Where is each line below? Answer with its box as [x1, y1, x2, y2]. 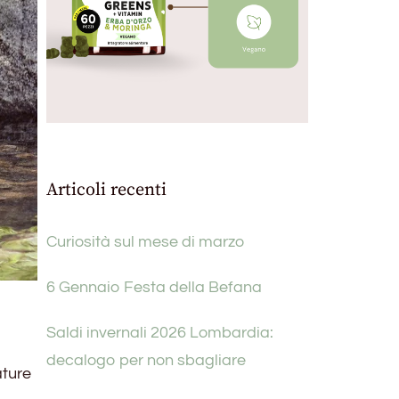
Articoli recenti [46, 179, 167, 202]
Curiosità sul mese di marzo [46, 233, 245, 251]
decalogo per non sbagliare [46, 352, 247, 370]
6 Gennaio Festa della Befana [46, 279, 263, 297]
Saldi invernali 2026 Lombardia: [46, 324, 274, 342]
